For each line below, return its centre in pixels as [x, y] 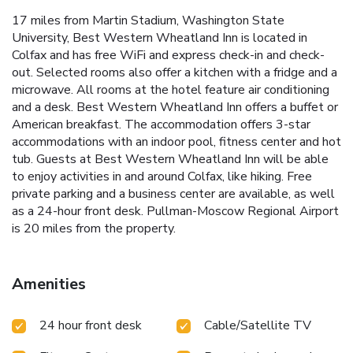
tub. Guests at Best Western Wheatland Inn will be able [170, 160]
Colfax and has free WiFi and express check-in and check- [168, 56]
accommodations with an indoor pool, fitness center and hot [176, 142]
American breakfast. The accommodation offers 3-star [161, 125]
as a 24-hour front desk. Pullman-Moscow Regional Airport [175, 212]
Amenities [49, 284]
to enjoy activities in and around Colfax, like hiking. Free [162, 177]
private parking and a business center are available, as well [173, 194]
